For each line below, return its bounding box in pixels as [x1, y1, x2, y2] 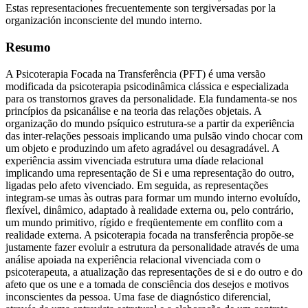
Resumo [5, 39, 51, 54]
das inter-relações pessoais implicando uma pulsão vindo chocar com [5, 129, 302, 142]
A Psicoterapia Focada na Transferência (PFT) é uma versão [5, 67, 265, 80]
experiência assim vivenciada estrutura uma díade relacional [5, 154, 263, 166]
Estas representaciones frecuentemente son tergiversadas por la [5, 2, 276, 14]
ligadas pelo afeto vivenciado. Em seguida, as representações [5, 179, 268, 191]
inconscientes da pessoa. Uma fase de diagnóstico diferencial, [5, 290, 271, 302]
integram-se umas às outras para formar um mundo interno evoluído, [5, 191, 300, 203]
